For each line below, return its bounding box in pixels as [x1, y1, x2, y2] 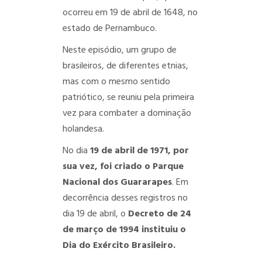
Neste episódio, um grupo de [62, 42, 177, 58]
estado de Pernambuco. [62, 20, 157, 36]
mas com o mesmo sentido [62, 74, 170, 89]
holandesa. [62, 121, 104, 137]
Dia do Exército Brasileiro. [62, 237, 175, 253]
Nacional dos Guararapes [62, 174, 172, 190]
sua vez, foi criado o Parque [62, 158, 184, 174]
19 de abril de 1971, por [89, 143, 189, 158]
